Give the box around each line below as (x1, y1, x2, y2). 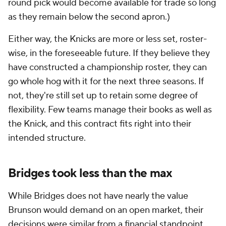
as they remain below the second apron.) (8, 11, 170, 23)
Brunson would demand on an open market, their (8, 204, 203, 216)
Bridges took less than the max (8, 165, 173, 181)
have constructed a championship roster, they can (8, 62, 207, 73)
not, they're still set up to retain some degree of (8, 90, 198, 101)
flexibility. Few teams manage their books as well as (8, 104, 212, 116)
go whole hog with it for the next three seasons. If (8, 76, 204, 87)
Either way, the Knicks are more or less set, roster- (8, 33, 207, 45)
